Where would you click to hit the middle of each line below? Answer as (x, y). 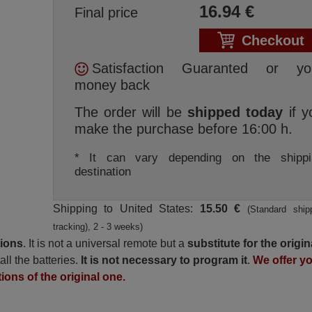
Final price (106, 13)
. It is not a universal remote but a (106, 243)
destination (102, 172)
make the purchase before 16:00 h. (183, 129)
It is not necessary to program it (164, 260)
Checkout (273, 40)
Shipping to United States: (126, 209)
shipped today (235, 112)
